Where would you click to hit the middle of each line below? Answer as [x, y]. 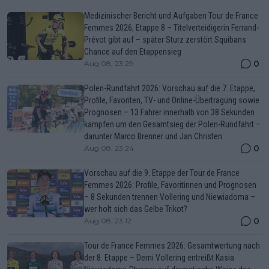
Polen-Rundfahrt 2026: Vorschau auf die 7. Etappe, [170, 88]
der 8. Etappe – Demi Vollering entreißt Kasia [159, 257]
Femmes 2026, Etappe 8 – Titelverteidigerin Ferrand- [171, 27]
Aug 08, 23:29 [109, 63]
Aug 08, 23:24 [109, 148]
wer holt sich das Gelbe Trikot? [136, 209]
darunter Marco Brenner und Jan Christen [153, 136]
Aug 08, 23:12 [108, 220]
